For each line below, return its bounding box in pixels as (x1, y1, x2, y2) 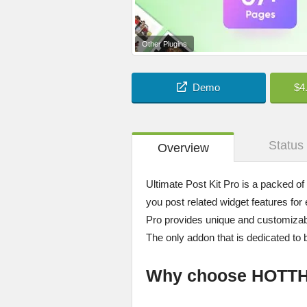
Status (268, 138, 304, 153)
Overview (157, 141, 209, 156)
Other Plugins (142, 40, 187, 49)
